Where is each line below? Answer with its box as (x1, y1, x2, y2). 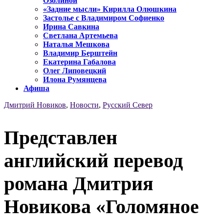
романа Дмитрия (4, 172, 153, 195)
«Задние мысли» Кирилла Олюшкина (43, 5, 176, 14)
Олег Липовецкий (43, 66, 106, 75)
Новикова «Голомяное (4, 195, 199, 218)
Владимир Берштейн (43, 49, 117, 58)
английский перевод (4, 149, 183, 172)
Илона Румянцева (43, 75, 107, 84)
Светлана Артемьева (43, 31, 118, 40)
